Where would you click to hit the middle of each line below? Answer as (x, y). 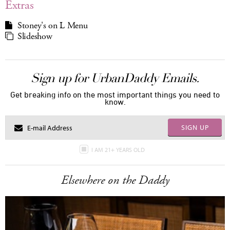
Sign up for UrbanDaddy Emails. (115, 78)
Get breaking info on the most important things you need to (115, 95)
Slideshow (35, 37)
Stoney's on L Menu (53, 26)
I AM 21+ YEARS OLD (119, 150)
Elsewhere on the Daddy (115, 180)
